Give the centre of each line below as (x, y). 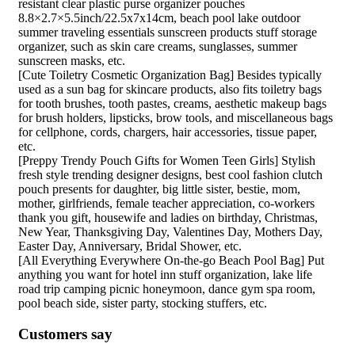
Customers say (65, 334)
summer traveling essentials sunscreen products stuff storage (168, 32)
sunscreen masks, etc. (72, 61)
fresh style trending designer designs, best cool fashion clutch (170, 175)
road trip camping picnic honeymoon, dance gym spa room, (167, 289)
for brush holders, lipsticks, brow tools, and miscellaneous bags (176, 118)
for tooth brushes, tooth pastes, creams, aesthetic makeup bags (172, 104)
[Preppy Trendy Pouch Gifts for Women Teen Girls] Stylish (167, 161)
